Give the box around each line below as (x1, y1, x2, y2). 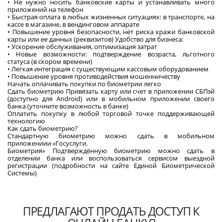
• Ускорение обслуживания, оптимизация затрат (7, 42, 159, 51)
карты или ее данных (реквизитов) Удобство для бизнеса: (7, 35, 185, 44)
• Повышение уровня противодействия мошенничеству (7, 72, 182, 81)
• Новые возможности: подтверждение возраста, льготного (7, 50, 215, 58)
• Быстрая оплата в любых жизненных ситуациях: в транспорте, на (7, 12, 215, 21)
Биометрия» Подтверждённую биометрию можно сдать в (7, 146, 215, 155)
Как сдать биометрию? (7, 124, 79, 133)
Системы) (7, 168, 37, 177)
